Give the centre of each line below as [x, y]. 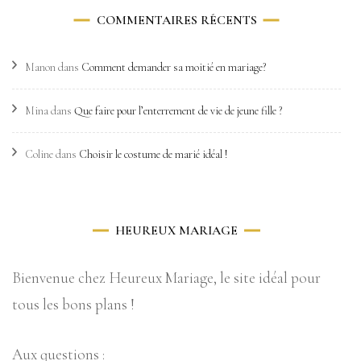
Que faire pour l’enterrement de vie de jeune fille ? [178, 111]
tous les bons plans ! [73, 304]
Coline [39, 154]
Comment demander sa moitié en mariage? [174, 67]
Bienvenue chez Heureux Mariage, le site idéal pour [166, 278]
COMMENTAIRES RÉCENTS [176, 20]
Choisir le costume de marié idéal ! [154, 154]
